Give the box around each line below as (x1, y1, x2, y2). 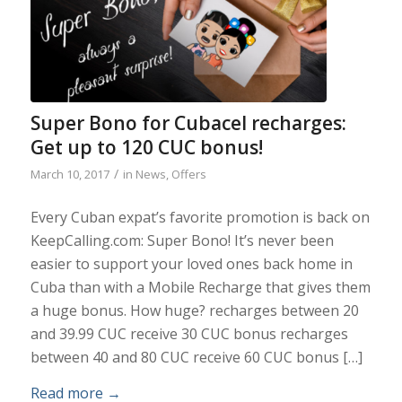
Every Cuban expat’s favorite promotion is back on (30, 207, 370, 228)
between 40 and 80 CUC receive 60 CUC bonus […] (30, 347, 363, 368)
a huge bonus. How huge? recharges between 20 (30, 301, 359, 321)
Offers (170, 166, 206, 183)
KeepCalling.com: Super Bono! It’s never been (30, 231, 334, 251)
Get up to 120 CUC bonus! (30, 135, 263, 161)
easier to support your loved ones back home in (30, 254, 353, 275)
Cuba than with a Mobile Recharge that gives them (30, 277, 371, 298)
